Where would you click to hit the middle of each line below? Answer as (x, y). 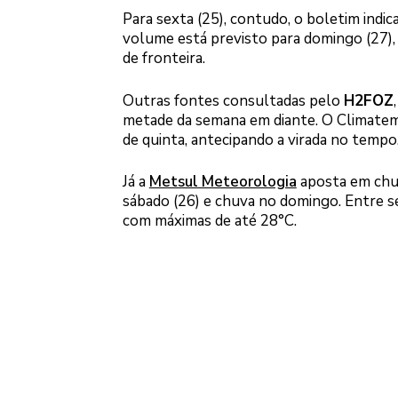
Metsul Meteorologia (223, 182)
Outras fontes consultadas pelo (233, 100)
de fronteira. (163, 59)
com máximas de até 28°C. (209, 221)
